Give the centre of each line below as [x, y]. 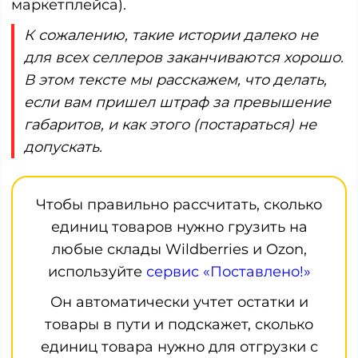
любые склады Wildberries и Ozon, [179, 249]
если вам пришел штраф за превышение [177, 102]
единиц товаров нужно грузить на [179, 227]
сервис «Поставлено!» [228, 272]
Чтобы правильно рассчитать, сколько [179, 205]
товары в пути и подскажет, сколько [179, 324]
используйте [97, 272]
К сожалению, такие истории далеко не [171, 35]
